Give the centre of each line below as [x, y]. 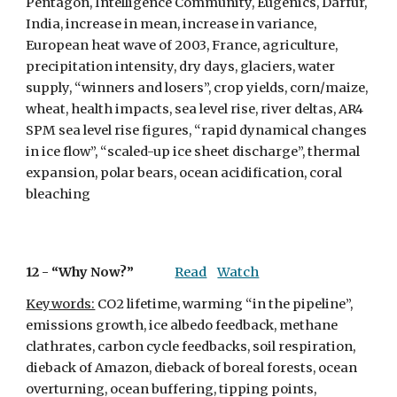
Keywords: [61, 304]
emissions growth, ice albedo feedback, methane [182, 325]
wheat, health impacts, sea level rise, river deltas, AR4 [195, 109]
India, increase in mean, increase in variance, [171, 24]
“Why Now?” [93, 272]
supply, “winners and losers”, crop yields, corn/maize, [197, 88]
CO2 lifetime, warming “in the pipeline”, [224, 304]
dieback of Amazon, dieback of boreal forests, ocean [192, 368]
